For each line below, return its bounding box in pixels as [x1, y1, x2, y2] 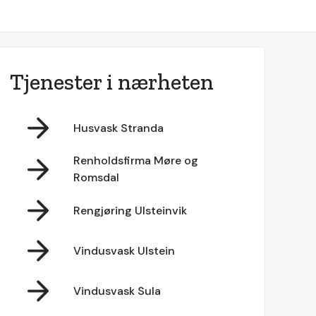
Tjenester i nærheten [9, 68, 214, 95]
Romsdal [73, 170, 119, 185]
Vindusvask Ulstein [73, 243, 175, 258]
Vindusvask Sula [73, 283, 161, 298]
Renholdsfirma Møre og [73, 153, 198, 168]
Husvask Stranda [73, 120, 164, 135]
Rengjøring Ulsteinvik [73, 202, 187, 218]
